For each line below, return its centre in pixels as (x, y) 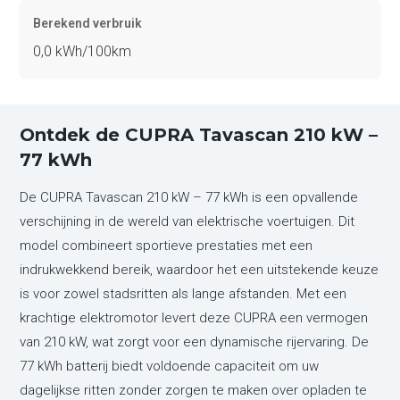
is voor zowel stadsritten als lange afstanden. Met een (183, 293)
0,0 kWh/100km (83, 51)
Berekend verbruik (88, 23)
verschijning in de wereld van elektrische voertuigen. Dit (187, 221)
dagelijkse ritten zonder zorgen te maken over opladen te (194, 390)
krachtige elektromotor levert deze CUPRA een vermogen (194, 317)
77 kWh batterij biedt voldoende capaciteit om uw (170, 366)
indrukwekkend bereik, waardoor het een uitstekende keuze (200, 269)
